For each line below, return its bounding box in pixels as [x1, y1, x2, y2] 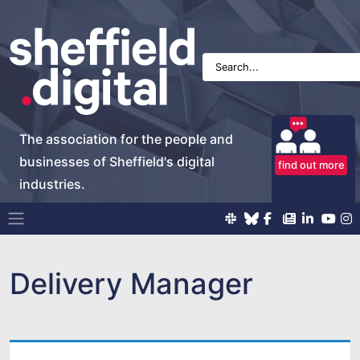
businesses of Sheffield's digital [19, 153, 215, 170]
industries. [19, 175, 85, 192]
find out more [277, 157, 345, 171]
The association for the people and [19, 130, 233, 147]
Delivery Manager [10, 265, 253, 301]
